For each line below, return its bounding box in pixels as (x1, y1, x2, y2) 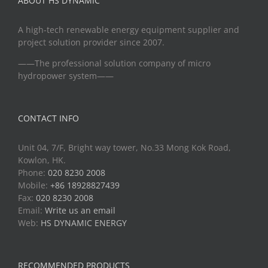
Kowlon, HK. (18, 154, 66, 166)
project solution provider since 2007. (18, 36, 165, 48)
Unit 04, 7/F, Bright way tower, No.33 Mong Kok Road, (18, 141, 231, 153)
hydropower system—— (18, 69, 114, 81)
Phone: (18, 166, 48, 178)
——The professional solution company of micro (18, 57, 211, 69)
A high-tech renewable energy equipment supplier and (18, 23, 239, 35)
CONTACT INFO (18, 112, 79, 124)
